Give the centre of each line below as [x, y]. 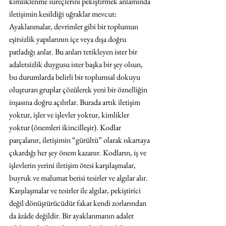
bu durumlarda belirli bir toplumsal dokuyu [75, 77]
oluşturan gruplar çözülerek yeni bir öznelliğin [79, 90]
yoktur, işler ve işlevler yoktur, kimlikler [70, 115]
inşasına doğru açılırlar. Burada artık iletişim [75, 102]
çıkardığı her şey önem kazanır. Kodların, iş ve [78, 153]
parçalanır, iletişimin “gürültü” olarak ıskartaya [80, 140]
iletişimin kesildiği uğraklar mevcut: [64, 14]
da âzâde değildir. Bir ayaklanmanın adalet [72, 216]
